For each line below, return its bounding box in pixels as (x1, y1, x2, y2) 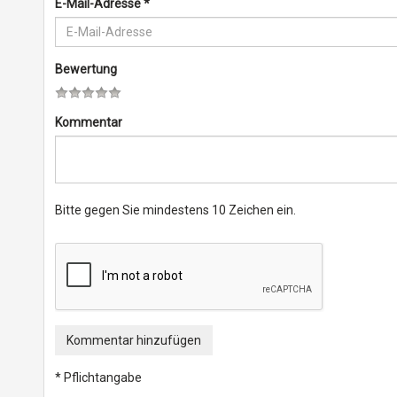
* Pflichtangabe (54, 370, 142, 385)
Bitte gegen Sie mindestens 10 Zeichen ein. (54, 203, 296, 217)
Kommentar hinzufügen (66, 333, 201, 347)
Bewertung (54, 62, 117, 76)
